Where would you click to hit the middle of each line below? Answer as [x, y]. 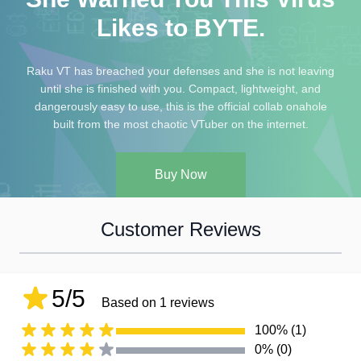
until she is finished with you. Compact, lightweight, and [180, 89]
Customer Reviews [180, 230]
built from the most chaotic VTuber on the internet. [180, 124]
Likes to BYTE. [180, 28]
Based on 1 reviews [158, 303]
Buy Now [180, 175]
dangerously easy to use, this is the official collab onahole [180, 107]
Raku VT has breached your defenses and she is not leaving [180, 71]
